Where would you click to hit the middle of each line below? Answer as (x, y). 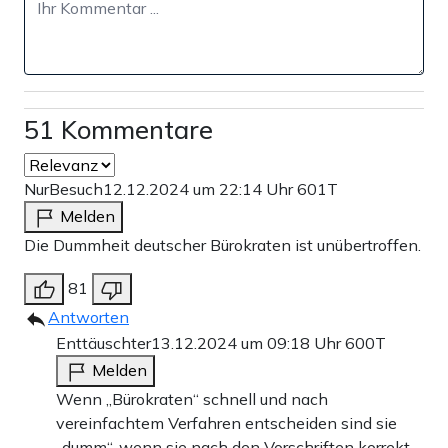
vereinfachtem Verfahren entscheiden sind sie (226, 423)
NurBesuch (63, 189)
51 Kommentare (118, 130)
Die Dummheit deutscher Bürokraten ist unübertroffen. (222, 245)
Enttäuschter (103, 343)
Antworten (88, 317)
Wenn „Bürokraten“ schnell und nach (192, 399)
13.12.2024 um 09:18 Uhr (248, 343)
